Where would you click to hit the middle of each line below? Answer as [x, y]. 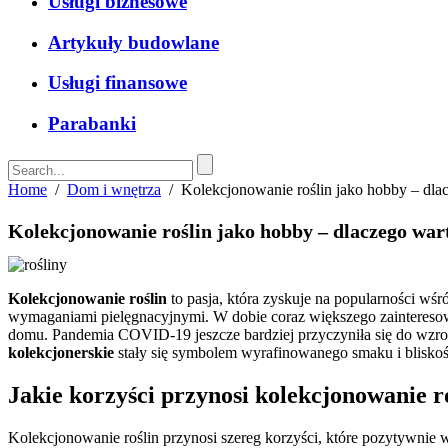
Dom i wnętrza [114, 189]
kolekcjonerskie [61, 353]
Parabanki [92, 124]
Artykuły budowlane [133, 42]
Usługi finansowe [117, 83]
